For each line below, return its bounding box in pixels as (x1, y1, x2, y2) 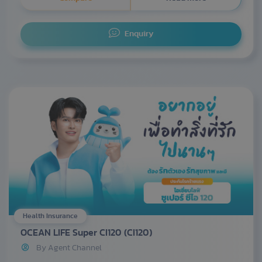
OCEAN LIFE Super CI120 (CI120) (20, 227, 152, 237)
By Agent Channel (36, 243, 102, 252)
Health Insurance (23, 212, 78, 219)
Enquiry (124, 30, 154, 39)
